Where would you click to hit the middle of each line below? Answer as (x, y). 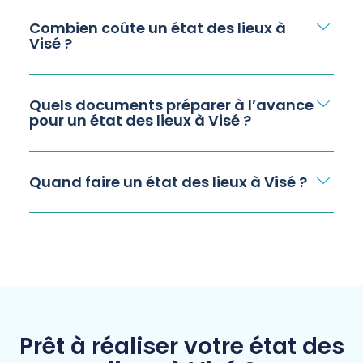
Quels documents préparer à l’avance (171, 105)
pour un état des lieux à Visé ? (140, 121)
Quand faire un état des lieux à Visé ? (168, 182)
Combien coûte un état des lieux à (157, 28)
